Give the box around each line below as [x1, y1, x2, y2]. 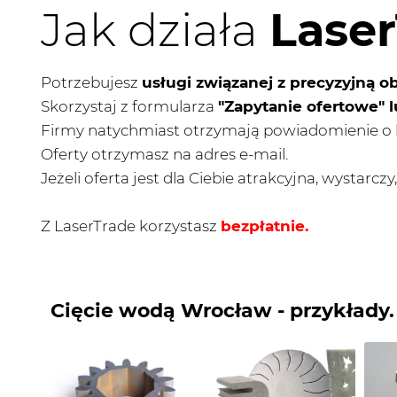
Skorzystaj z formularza [41, 97, 218, 115]
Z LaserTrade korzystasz [41, 217, 221, 235]
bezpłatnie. [221, 217, 308, 235]
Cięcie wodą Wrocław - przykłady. [51, 299, 394, 323]
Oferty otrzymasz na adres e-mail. [41, 145, 288, 163]
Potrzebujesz [41, 74, 142, 91]
